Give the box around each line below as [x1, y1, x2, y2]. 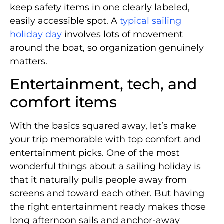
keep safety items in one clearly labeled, [10, 1, 190, 13]
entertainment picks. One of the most [10, 147, 179, 159]
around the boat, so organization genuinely [10, 42, 204, 53]
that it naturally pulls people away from [10, 174, 187, 186]
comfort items [10, 93, 117, 112]
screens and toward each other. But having [10, 188, 204, 199]
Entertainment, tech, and [10, 75, 197, 94]
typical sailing [120, 15, 181, 26]
